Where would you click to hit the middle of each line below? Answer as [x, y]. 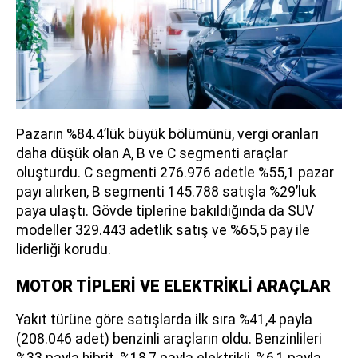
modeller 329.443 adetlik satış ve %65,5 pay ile [163, 231]
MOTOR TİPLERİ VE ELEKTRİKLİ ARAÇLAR [173, 286]
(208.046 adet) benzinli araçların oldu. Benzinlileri [169, 339]
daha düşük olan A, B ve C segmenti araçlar [152, 154]
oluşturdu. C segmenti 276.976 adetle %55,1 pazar [175, 173]
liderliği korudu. [64, 250]
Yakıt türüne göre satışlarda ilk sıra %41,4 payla [164, 320]
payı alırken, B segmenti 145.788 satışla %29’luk [166, 192]
